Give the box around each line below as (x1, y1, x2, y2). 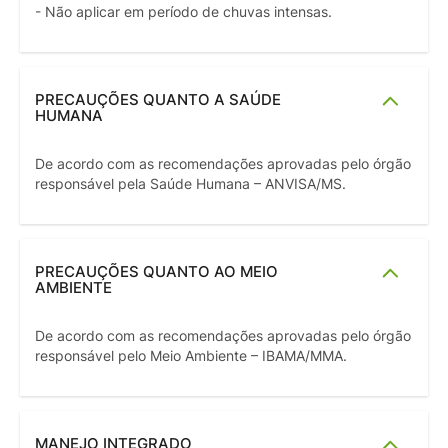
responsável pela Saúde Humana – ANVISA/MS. (35, 176, 346, 193)
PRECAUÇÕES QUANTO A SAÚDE (35, 90, 281, 110)
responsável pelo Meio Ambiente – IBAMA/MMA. (35, 348, 347, 365)
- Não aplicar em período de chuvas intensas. (35, 4, 332, 21)
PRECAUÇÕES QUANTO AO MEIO (35, 262, 278, 282)
